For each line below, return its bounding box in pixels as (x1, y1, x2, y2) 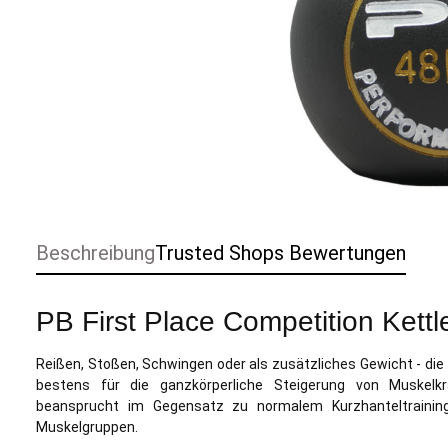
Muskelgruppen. (36, 419, 141, 435)
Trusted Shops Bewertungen (155, 241, 406, 265)
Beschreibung (36, 241, 155, 265)
